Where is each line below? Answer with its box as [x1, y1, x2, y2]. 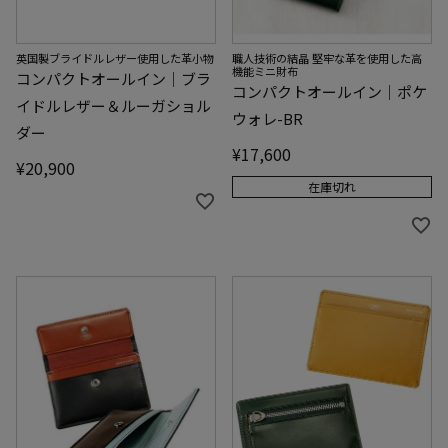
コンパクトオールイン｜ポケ [232, 80, 427, 102]
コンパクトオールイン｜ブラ [16, 67, 211, 89]
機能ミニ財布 [232, 62, 298, 79]
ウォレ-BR [232, 107, 303, 129]
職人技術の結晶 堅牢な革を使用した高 [232, 49, 422, 66]
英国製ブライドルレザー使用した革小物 [16, 49, 214, 66]
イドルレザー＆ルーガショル [16, 94, 211, 116]
